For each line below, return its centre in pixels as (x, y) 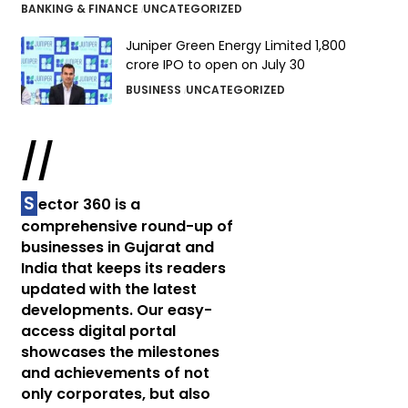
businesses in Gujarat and (117, 247)
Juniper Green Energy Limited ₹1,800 (235, 46)
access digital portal (98, 331)
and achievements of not (115, 373)
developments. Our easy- (116, 310)
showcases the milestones (120, 352)
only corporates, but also (115, 394)
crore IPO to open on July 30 (215, 65)
